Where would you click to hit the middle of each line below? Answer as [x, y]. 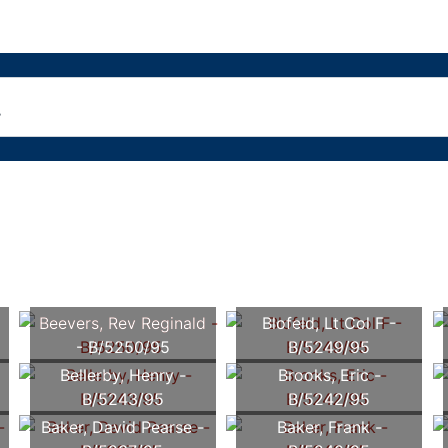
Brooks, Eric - [329, 375]
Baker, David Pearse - [123, 427]
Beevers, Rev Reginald [123, 323]
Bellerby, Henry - [122, 375]
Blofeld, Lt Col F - [329, 323]
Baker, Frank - [329, 427]
